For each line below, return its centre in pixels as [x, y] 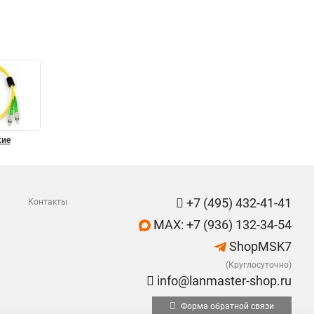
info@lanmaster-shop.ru [223, 281]
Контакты [48, 202]
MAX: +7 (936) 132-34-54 [221, 225]
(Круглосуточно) [259, 265]
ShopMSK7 [259, 246]
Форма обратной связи [226, 306]
